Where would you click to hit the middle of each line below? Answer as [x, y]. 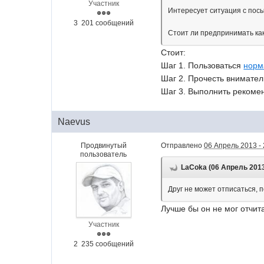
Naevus [74, 122]
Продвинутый [103, 146]
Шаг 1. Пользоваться [202, 65]
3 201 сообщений [103, 23]
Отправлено [183, 146]
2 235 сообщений [103, 244]
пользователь [104, 154]
